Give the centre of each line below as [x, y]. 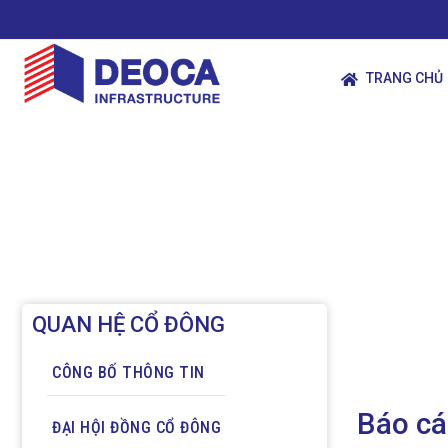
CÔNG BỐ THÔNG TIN [128, 372]
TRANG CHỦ [405, 77]
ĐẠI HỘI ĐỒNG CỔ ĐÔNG [136, 427]
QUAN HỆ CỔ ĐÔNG [128, 324]
